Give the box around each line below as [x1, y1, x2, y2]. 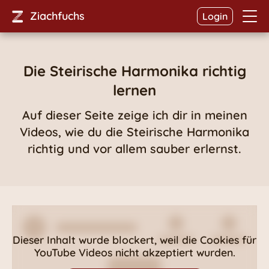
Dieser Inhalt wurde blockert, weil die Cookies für [13, 232, 256, 246]
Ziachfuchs [30, 9, 85, 23]
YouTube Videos [34, 245, 112, 259]
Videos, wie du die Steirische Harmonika [20, 124, 249, 139]
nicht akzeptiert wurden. [112, 245, 235, 259]
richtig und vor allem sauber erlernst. [28, 141, 241, 156]
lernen [113, 81, 156, 99]
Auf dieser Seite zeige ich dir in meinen [22, 107, 247, 122]
